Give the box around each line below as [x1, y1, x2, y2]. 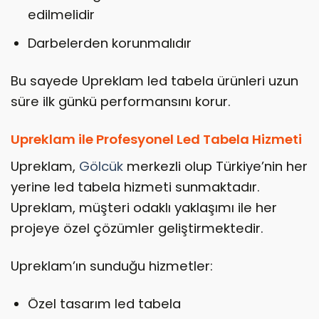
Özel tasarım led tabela [27, 294, 181, 313]
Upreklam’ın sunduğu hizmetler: [11, 257, 213, 276]
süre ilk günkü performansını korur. [11, 93, 231, 111]
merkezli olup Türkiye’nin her [123, 157, 308, 176]
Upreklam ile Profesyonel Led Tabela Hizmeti [11, 130, 302, 148]
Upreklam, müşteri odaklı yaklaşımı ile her [11, 199, 277, 217]
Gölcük [79, 157, 123, 176]
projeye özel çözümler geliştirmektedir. [11, 219, 263, 238]
